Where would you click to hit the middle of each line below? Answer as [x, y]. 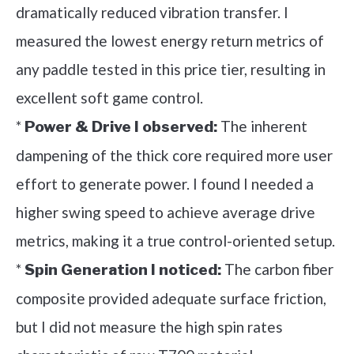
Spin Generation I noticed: [123, 269]
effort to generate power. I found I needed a [165, 183]
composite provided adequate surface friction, [171, 298]
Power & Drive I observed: [121, 126]
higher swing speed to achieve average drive [166, 212]
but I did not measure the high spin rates [149, 326]
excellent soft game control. [109, 97]
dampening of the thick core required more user [174, 155]
